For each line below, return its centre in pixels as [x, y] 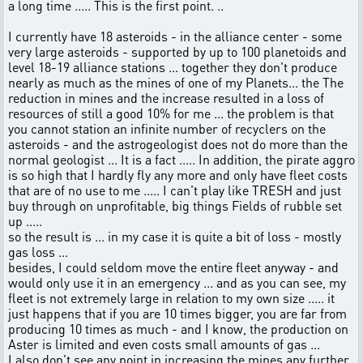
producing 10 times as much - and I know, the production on [178, 329]
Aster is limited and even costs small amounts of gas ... [164, 344]
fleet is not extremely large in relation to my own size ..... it [171, 298]
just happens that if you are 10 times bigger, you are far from [177, 313]
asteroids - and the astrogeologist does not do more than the [178, 144]
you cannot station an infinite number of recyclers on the [167, 128]
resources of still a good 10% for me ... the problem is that [171, 113]
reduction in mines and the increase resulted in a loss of [166, 98]
